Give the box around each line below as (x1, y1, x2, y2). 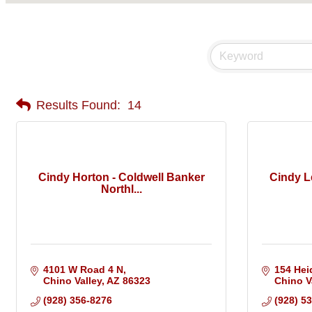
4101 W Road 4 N (42, 264, 123, 276)
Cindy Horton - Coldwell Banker (38, 171, 205, 183)
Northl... (100, 182, 142, 195)
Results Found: (36, 97, 120, 112)
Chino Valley (42, 275, 102, 287)
